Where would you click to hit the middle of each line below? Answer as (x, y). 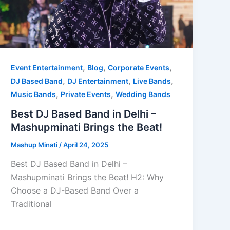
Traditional (32, 204)
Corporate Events (139, 67)
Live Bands (152, 81)
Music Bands (34, 94)
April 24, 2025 (86, 145)
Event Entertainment (47, 67)
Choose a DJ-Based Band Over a (75, 191)
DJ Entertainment (98, 81)
